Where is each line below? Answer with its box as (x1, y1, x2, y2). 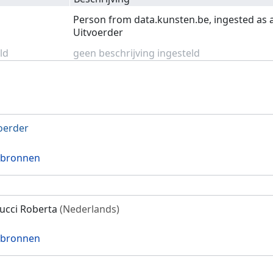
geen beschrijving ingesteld (73, 46, 200, 60)
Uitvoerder (73, 25, 124, 39)
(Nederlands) (60, 202, 119, 216)
